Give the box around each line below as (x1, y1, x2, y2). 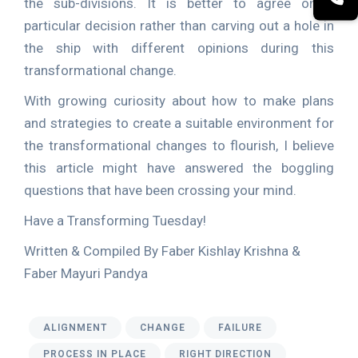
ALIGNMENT (43, 322, 107, 333)
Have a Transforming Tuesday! (24, 213, 206, 229)
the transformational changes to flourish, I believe (24, 137, 334, 153)
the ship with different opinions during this (24, 40, 334, 56)
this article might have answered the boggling (24, 160, 334, 176)
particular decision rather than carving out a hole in (24, 18, 334, 34)
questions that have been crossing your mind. (24, 182, 296, 198)
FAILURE (218, 322, 262, 333)
